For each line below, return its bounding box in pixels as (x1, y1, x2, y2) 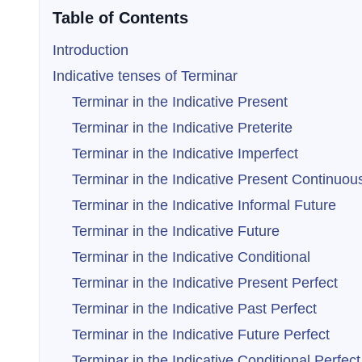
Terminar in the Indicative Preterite (72, 120, 293, 136)
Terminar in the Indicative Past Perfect (72, 301, 317, 317)
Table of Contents (53, 9, 188, 27)
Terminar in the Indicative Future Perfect (72, 326, 330, 343)
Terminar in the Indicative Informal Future (72, 197, 336, 213)
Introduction (53, 42, 128, 58)
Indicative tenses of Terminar (53, 68, 238, 84)
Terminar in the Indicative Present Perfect (72, 275, 338, 291)
